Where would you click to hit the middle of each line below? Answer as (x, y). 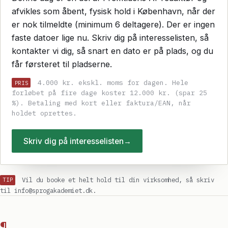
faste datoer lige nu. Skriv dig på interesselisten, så (110, 37)
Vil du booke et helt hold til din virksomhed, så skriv (116, 179)
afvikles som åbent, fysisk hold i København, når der (114, 11)
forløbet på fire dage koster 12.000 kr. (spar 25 (110, 93)
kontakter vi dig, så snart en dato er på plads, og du (113, 51)
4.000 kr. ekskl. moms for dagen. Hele (111, 83)
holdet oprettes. (45, 113)
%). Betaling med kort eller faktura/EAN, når (102, 103)
